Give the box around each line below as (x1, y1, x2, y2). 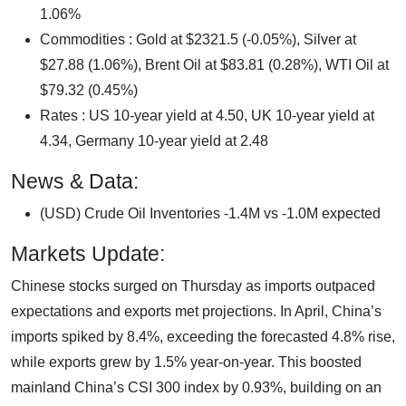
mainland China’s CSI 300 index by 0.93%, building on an (11, 379, 382, 395)
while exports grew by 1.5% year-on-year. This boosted (11, 353, 362, 370)
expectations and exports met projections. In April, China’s (11, 303, 382, 319)
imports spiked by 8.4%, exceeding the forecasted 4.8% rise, (11, 328, 395, 344)
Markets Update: (11, 241, 165, 266)
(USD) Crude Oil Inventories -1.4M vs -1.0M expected (40, 205, 381, 221)
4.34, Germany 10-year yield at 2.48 (40, 132, 268, 149)
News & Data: (11, 169, 139, 193)
